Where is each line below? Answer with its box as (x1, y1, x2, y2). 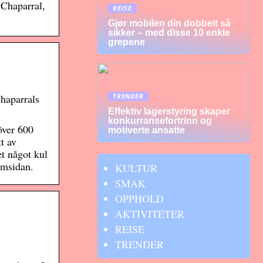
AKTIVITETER (115, 207, 184, 221)
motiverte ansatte (108, 125, 185, 135)
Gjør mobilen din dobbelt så (108, 18, 231, 28)
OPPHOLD (115, 191, 164, 205)
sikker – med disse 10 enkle (108, 28, 230, 38)
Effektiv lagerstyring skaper (108, 106, 230, 116)
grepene (108, 37, 145, 47)
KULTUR (115, 161, 157, 175)
